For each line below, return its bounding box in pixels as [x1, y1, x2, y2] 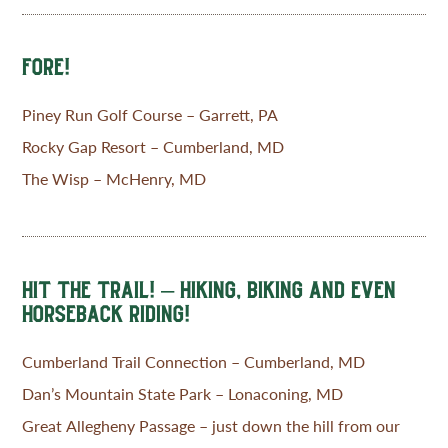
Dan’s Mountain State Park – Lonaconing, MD [22, 383, 344, 403]
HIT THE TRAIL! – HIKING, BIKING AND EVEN [22, 275, 397, 303]
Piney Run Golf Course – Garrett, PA [22, 105, 279, 125]
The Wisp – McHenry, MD [22, 169, 207, 189]
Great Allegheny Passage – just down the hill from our [22, 415, 401, 435]
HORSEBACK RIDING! [22, 299, 191, 327]
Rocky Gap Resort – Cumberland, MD [22, 137, 285, 157]
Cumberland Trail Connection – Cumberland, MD [22, 351, 366, 371]
